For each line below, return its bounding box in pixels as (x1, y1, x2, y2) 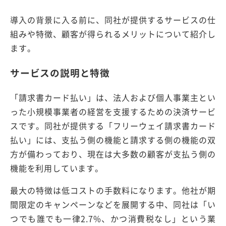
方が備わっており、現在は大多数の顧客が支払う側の (10, 147, 216, 160)
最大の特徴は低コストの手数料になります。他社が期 (10, 184, 216, 196)
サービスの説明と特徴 (10, 65, 110, 80)
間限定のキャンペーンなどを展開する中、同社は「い (10, 198, 216, 210)
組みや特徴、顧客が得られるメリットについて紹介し (10, 28, 216, 40)
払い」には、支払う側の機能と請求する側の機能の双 (10, 133, 216, 146)
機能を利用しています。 (10, 161, 103, 174)
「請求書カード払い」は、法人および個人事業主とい (10, 91, 216, 103)
